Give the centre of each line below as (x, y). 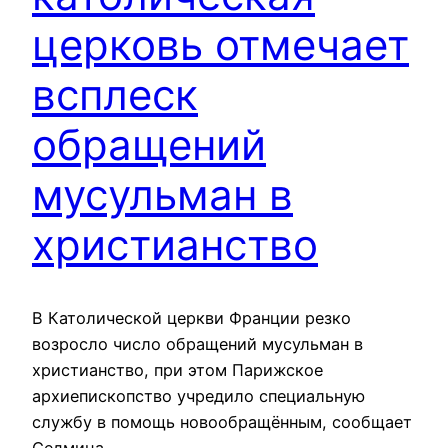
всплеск (115, 95)
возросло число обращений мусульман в (197, 344)
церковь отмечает (220, 45)
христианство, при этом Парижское (177, 370)
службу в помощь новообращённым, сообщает (222, 422)
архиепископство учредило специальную (198, 396)
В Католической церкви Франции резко (191, 318)
